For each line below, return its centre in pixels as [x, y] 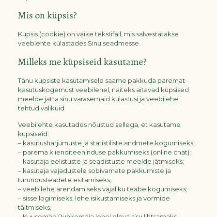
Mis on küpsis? [47, 15]
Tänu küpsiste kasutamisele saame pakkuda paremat [101, 80]
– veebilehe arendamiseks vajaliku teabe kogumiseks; [102, 189]
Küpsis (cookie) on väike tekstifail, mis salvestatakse [98, 34]
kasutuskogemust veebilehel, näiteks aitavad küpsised [103, 90]
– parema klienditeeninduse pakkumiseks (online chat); [104, 152]
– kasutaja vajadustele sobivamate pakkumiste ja [94, 170]
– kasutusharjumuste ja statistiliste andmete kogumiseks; [106, 143]
